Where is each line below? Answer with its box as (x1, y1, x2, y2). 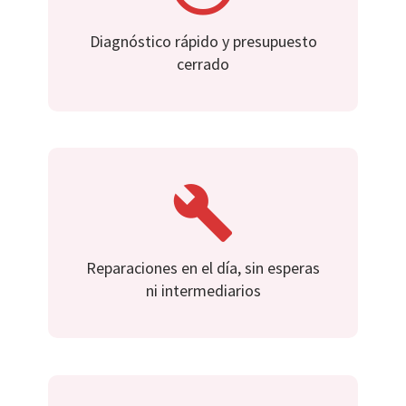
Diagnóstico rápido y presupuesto (89, 30, 317, 52)
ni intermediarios (145, 280, 261, 302)
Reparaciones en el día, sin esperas (86, 257, 320, 279)
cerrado (177, 53, 229, 74)
